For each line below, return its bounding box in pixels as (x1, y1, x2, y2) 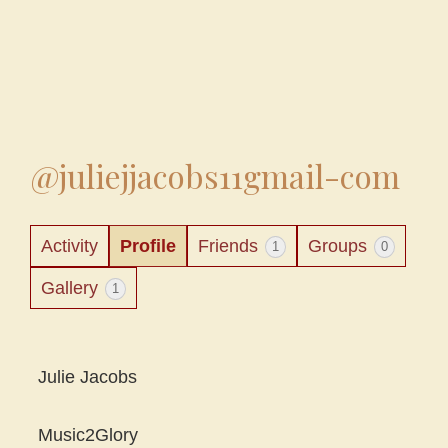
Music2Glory (38, 425, 138, 445)
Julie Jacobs (38, 367, 137, 387)
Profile (120, 236, 176, 256)
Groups (308, 236, 372, 256)
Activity (41, 236, 98, 256)
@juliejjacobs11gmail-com (30, 154, 400, 197)
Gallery (41, 278, 103, 298)
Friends (198, 236, 263, 256)
